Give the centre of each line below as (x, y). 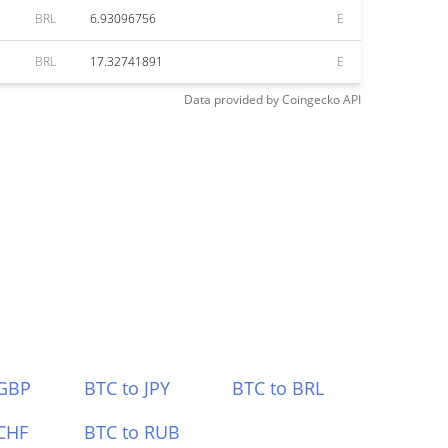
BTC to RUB (131, 432)
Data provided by (231, 99)
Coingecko (311, 99)
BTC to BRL (278, 388)
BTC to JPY (126, 388)
